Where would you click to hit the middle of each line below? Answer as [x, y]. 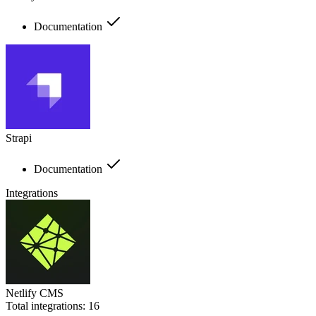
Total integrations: [47, 305]
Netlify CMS [35, 293]
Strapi [19, 138]
